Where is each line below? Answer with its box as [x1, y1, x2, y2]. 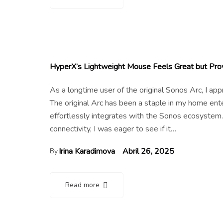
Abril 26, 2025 [122, 145, 174, 157]
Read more [65, 180, 100, 190]
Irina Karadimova [59, 145, 115, 157]
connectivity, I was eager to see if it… [50, 123, 176, 134]
